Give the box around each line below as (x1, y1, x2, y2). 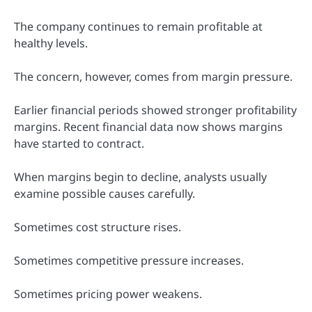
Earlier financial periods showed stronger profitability (14, 102, 297, 118)
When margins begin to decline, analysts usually (14, 169, 267, 185)
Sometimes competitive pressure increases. (14, 253, 244, 269)
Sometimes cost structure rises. (14, 219, 181, 235)
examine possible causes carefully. (14, 185, 195, 201)
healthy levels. (14, 35, 88, 51)
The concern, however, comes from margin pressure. (14, 68, 292, 84)
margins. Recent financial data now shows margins (14, 118, 283, 134)
